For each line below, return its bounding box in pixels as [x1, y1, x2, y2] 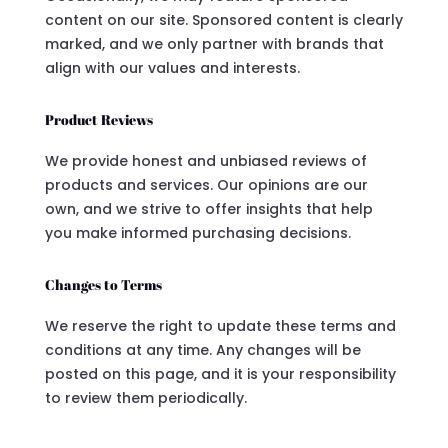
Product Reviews [44, 109, 153, 129]
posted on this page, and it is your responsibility [44, 363, 396, 384]
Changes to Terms [44, 274, 162, 294]
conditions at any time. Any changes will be [44, 339, 361, 360]
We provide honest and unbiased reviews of [44, 150, 367, 171]
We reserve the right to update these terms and [44, 315, 396, 336]
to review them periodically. [44, 387, 247, 408]
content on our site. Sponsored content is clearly [44, 9, 403, 30]
